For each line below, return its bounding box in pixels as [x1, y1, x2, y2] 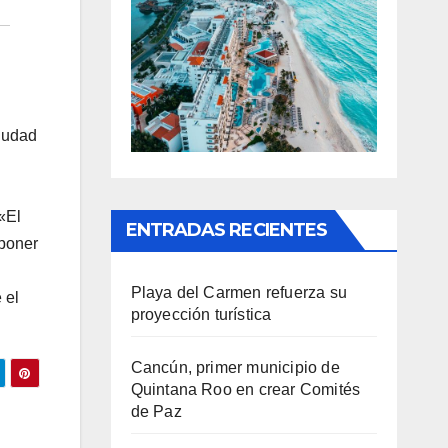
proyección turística [130, 305, 272, 323]
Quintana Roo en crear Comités [130, 380, 361, 398]
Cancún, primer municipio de [130, 358, 340, 376]
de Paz [130, 402, 182, 420]
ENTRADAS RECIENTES [125, 218, 328, 241]
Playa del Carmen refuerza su [130, 283, 348, 301]
